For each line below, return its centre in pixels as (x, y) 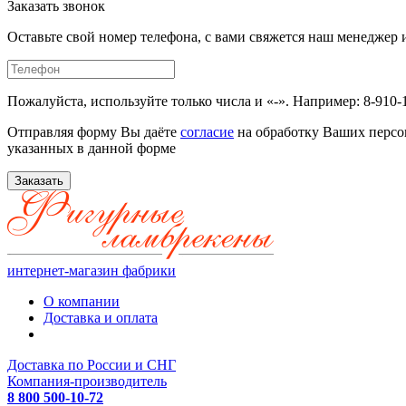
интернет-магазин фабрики (92, 271)
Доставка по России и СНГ (92, 365)
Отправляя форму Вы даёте (94, 132)
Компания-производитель (87, 381)
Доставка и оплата (101, 318)
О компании (82, 301)
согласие (207, 132)
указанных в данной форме (92, 148)
